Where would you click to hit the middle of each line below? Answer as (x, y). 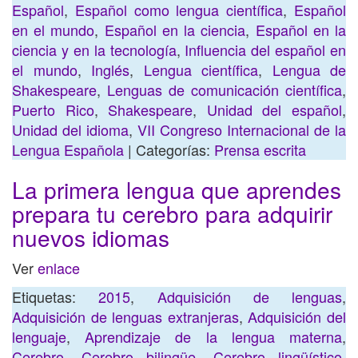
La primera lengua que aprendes (177, 189)
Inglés (110, 70)
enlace (59, 268)
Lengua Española (68, 149)
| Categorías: (169, 149)
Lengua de (309, 70)
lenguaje (39, 336)
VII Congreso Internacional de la (242, 129)
